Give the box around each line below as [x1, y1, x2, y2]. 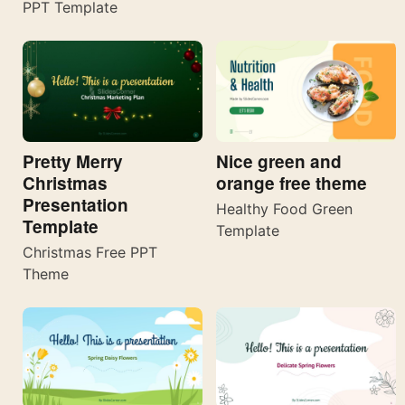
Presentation [23, 192, 128, 217]
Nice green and [216, 148, 342, 174]
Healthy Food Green [216, 199, 353, 218]
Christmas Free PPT [23, 242, 157, 261]
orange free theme [216, 170, 367, 195]
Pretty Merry [23, 148, 123, 174]
